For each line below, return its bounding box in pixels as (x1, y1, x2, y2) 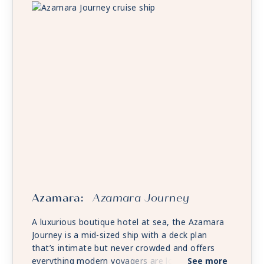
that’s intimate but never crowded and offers (32, 242, 215, 255)
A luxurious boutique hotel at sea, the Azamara (32, 216, 225, 229)
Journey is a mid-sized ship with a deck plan (32, 229, 207, 242)
